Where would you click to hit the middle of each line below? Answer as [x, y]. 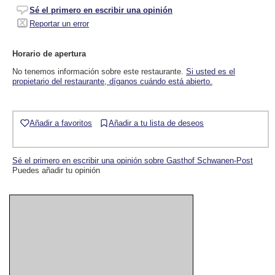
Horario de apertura [49, 53]
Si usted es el [211, 71]
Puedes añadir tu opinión [56, 171]
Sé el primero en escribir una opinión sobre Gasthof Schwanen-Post [133, 161]
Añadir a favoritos [61, 123]
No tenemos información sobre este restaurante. [99, 71]
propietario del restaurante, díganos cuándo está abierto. [112, 81]
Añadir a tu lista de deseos [156, 123]
